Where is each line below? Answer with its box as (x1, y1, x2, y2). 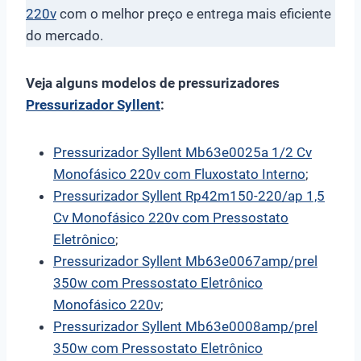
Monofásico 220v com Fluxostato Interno (53, 165, 305, 182)
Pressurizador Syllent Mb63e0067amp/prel (53, 252, 317, 269)
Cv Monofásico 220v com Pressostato (53, 209, 288, 226)
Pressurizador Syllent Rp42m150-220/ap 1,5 (53, 187, 325, 204)
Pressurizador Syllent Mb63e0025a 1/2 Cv (53, 143, 312, 160)
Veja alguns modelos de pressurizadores (26, 74, 280, 91)
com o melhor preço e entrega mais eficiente (56, 5, 331, 22)
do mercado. (26, 27, 103, 44)
